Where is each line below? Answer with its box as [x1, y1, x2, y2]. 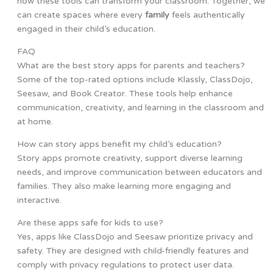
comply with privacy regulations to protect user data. [16, 260, 234, 271]
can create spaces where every [16, 10, 145, 21]
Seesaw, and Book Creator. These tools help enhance [16, 88, 233, 99]
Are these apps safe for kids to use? [16, 218, 163, 229]
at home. [16, 116, 53, 127]
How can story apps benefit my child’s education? [16, 139, 222, 150]
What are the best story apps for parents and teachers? [16, 60, 245, 71]
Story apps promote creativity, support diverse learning [16, 153, 243, 164]
